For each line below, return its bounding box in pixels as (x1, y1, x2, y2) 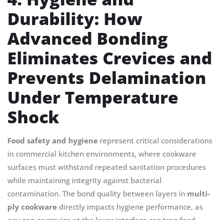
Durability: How (7, 7, 142, 30)
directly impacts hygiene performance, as (57, 202, 203, 212)
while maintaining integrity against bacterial (7, 175, 162, 186)
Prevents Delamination (7, 66, 206, 89)
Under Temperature (7, 86, 178, 109)
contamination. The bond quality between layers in (7, 189, 187, 199)
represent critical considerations (98, 136, 212, 146)
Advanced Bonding (7, 27, 168, 50)
